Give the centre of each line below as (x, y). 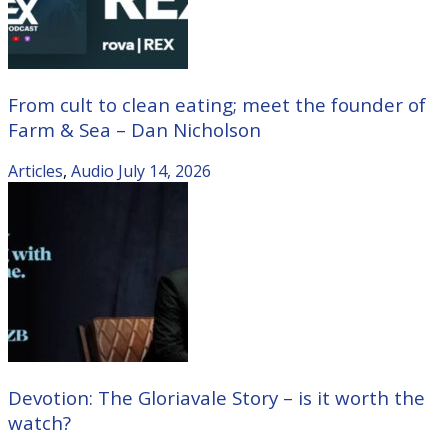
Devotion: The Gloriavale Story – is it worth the (216, 397)
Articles (35, 171)
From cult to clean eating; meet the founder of (217, 104)
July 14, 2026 (164, 171)
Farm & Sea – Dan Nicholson (134, 129)
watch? (39, 422)
